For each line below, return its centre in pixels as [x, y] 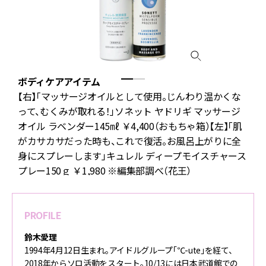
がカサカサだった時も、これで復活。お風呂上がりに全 [129, 140]
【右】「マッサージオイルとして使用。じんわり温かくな [129, 96]
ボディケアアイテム [59, 81]
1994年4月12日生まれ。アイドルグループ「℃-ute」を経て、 [129, 250]
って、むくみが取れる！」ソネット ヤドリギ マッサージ [129, 111]
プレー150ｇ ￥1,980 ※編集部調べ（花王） [104, 170]
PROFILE [43, 215]
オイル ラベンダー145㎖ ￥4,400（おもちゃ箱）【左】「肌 [130, 126]
